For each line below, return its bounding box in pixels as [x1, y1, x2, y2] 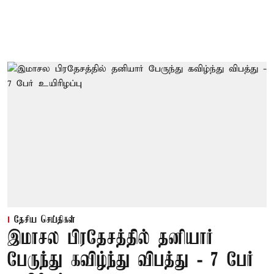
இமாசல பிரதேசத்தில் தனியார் [7, 228, 213, 250]
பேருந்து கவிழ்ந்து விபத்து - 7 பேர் [7, 250, 254, 272]
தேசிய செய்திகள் [14, 215, 75, 226]
